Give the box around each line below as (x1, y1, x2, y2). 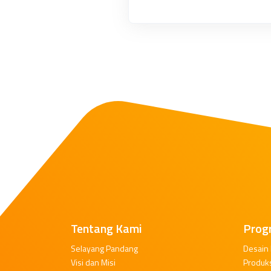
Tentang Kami (71, 219, 142, 238)
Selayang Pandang (71, 242, 138, 255)
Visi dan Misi (71, 256, 116, 269)
